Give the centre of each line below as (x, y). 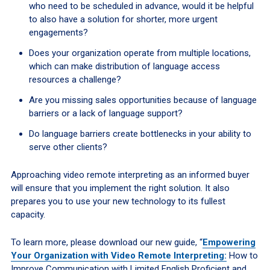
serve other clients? (68, 147)
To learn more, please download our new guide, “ (106, 243)
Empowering (229, 243)
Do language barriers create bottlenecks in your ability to (140, 134)
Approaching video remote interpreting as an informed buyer (130, 175)
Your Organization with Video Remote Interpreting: (118, 256)
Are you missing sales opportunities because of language (143, 100)
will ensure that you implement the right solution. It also (120, 188)
